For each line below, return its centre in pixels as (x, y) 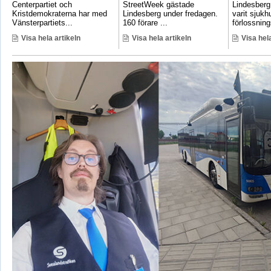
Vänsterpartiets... (42, 22)
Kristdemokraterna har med (59, 13)
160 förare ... (145, 22)
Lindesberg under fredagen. (170, 13)
